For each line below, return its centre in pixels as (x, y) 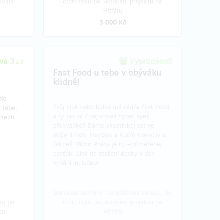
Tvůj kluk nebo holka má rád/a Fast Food (111, 107)
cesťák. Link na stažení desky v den (104, 153)
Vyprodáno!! (150, 61)
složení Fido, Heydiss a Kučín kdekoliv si (110, 135)
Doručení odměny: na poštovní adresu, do (112, 193)
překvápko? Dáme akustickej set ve (104, 125)
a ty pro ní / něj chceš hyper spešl (102, 116)
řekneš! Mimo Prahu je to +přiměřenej (107, 144)
